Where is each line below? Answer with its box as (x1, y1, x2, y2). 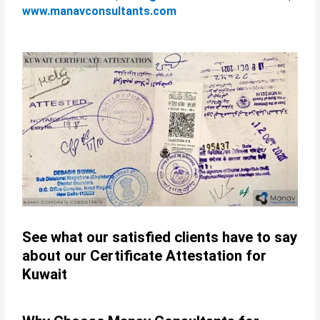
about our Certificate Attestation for (22, 247, 267, 265)
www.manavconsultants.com (22, 4, 177, 18)
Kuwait (22, 266, 68, 284)
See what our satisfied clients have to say (22, 229, 298, 246)
